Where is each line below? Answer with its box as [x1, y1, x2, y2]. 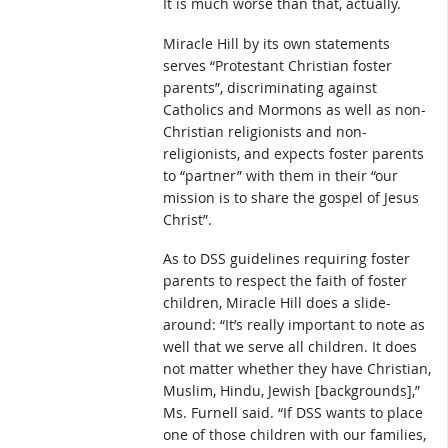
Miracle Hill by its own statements [163, 33, 390, 53]
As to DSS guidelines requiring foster [163, 249, 410, 269]
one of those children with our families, [163, 425, 426, 445]
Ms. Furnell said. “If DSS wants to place [163, 403, 423, 423]
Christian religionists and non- [163, 121, 367, 141]
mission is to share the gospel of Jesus [163, 187, 419, 207]
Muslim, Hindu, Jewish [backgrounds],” [163, 381, 420, 401]
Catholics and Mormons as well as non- [163, 99, 426, 119]
